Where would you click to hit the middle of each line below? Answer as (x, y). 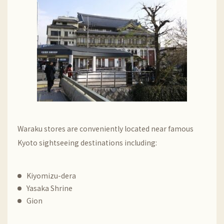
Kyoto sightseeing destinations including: (87, 142)
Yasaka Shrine (49, 188)
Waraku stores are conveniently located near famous (105, 128)
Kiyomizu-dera (51, 175)
